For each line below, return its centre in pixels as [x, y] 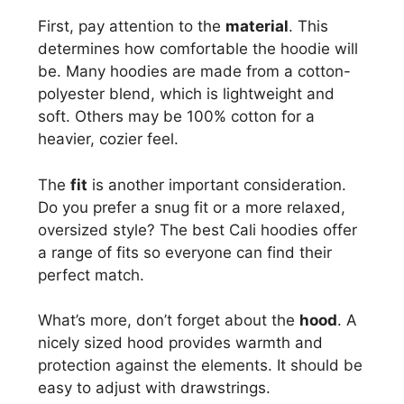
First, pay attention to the [132, 27]
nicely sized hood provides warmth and [180, 343]
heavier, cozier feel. [108, 139]
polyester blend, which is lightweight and [186, 94]
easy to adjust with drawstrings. [154, 388]
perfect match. [91, 275]
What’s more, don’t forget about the [169, 321]
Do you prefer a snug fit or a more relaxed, [192, 207]
